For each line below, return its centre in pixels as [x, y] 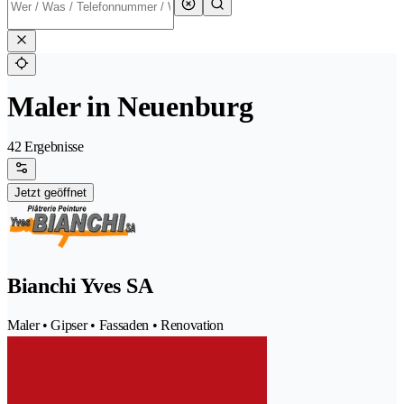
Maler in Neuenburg [130, 107]
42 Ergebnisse [46, 147]
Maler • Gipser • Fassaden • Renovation [115, 326]
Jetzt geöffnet [50, 193]
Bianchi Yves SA [80, 286]
